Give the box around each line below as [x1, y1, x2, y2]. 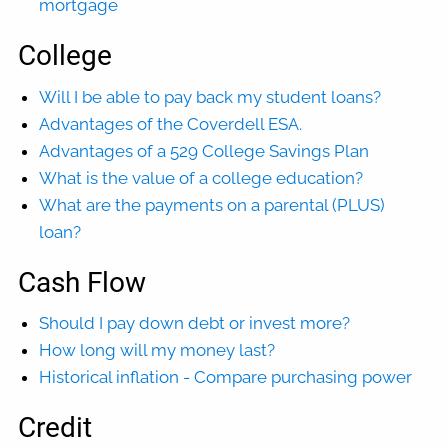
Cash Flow [18, 265, 147, 299]
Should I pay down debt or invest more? [39, 313, 351, 334]
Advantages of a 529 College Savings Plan [39, 140, 370, 161]
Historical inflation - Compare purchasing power [39, 367, 413, 388]
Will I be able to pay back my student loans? [39, 86, 382, 107]
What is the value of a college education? [39, 167, 364, 188]
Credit [18, 411, 93, 445]
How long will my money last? [39, 340, 276, 361]
